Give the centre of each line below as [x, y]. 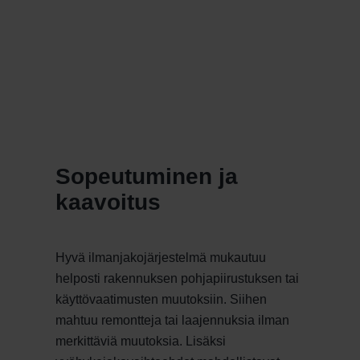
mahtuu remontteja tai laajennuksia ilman [172, 321]
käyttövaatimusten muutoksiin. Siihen [161, 300]
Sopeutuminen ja [147, 177]
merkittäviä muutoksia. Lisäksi [141, 342]
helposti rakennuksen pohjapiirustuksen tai [177, 279]
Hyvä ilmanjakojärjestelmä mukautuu [161, 258]
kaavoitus [108, 202]
